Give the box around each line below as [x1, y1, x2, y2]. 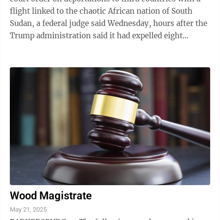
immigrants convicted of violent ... [10, 43, 135, 53]
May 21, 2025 [10, 206, 47, 213]
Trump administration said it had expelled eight [10, 31, 183, 40]
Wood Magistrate [10, 190, 92, 202]
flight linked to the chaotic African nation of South [10, 6, 192, 16]
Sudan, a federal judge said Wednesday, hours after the [10, 19, 207, 28]
